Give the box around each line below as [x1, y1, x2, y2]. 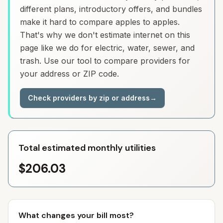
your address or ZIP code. [20, 69, 119, 79]
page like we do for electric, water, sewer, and [20, 43, 195, 53]
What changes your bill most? [18, 210, 134, 221]
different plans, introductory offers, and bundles [20, 4, 202, 14]
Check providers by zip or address [28, 94, 150, 102]
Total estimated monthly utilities [18, 142, 156, 154]
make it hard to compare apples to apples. [20, 17, 180, 27]
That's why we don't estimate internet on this [20, 30, 190, 40]
